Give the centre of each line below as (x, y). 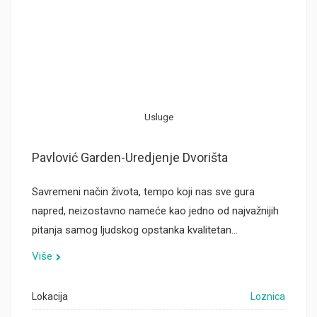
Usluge (158, 117)
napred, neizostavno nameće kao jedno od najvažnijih (155, 211)
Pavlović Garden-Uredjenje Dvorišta (130, 157)
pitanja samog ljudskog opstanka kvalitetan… (135, 230)
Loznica (268, 296)
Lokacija (50, 296)
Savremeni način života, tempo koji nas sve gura (143, 192)
